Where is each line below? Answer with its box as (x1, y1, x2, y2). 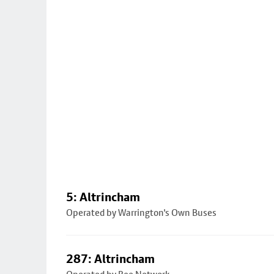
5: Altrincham (66, 190, 140, 204)
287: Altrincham (66, 251, 155, 266)
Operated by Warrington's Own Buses (66, 207, 217, 218)
